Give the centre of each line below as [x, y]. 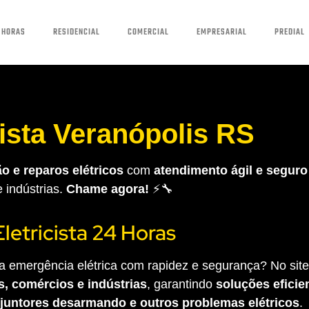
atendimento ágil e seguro [231, 170]
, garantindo [181, 285]
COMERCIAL [148, 32]
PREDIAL [289, 32]
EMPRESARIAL [221, 32]
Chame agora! [107, 189]
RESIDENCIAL [76, 32]
